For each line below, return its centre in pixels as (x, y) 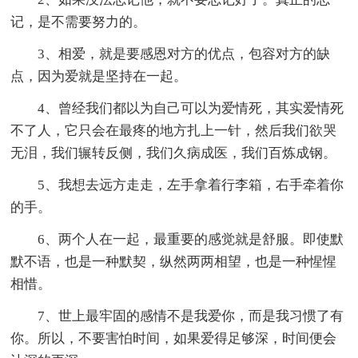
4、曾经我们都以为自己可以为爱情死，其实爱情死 (191, 109)
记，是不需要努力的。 (79, 22)
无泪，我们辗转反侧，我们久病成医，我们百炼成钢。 (174, 153)
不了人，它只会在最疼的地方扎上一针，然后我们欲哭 (174, 131)
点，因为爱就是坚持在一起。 (99, 77)
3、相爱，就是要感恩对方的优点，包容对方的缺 (184, 54)
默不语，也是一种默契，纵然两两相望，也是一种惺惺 (174, 262)
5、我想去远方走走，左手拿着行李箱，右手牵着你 (191, 185)
